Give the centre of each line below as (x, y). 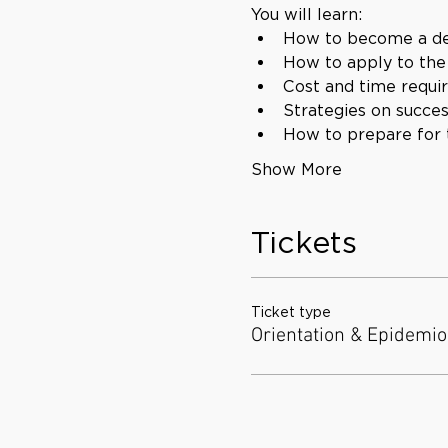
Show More (296, 169)
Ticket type (290, 311)
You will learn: (306, 14)
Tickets (303, 241)
